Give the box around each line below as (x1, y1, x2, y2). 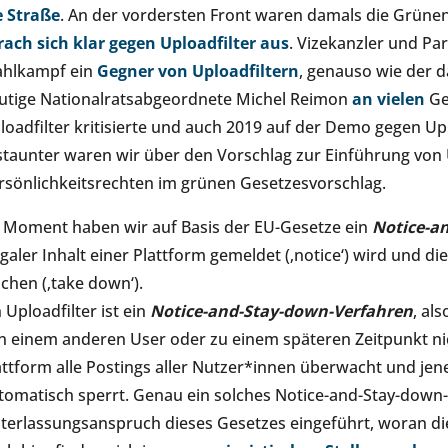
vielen (377, 88, 425, 110)
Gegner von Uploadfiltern (97, 60, 299, 82)
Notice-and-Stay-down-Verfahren (150, 300, 413, 322)
